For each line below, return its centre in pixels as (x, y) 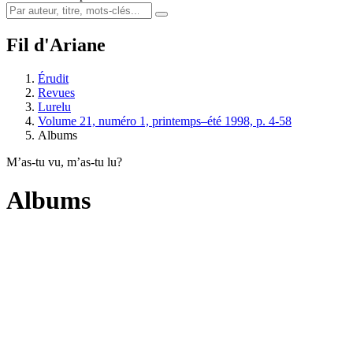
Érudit (53, 78)
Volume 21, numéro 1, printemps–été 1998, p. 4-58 (165, 121)
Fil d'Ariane (56, 45)
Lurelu (54, 106)
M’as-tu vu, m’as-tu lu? (64, 162)
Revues (56, 92)
